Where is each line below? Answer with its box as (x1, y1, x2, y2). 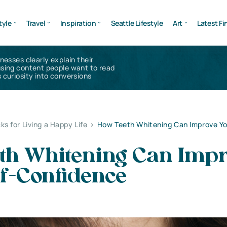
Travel (26, 18, 46, 28)
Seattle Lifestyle (110, 18, 163, 28)
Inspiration (60, 18, 96, 28)
